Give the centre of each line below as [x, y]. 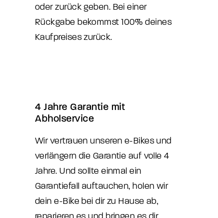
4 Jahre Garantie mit [80, 107]
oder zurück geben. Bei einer [91, 7]
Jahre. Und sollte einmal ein [88, 171]
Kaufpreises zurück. [74, 37]
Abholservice [64, 118]
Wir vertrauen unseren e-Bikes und [103, 141]
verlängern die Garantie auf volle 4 [102, 156]
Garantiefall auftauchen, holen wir [102, 186]
